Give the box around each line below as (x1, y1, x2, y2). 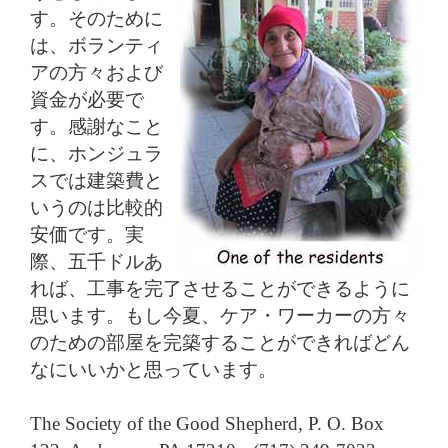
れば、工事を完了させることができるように (30, 277, 410, 299)
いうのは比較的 (30, 196, 163, 218)
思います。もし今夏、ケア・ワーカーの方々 (30, 304, 410, 326)
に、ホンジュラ (30, 142, 163, 164)
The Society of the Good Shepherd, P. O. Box (30, 412, 384, 434)
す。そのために (30, 7, 163, 29)
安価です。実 (30, 223, 144, 245)
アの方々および (30, 61, 163, 83)
